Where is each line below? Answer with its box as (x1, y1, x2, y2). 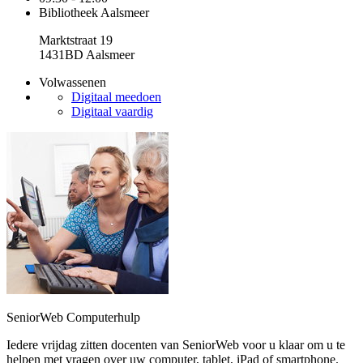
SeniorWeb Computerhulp (6, 310, 140, 324)
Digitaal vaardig (71, 105, 153, 118)
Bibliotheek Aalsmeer (39, 6, 149, 19)
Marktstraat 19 (39, 33, 113, 47)
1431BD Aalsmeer (39, 48, 135, 62)
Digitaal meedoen (71, 90, 161, 104)
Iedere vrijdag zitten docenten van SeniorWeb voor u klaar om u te (6, 338, 345, 352)
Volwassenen (39, 75, 106, 89)
